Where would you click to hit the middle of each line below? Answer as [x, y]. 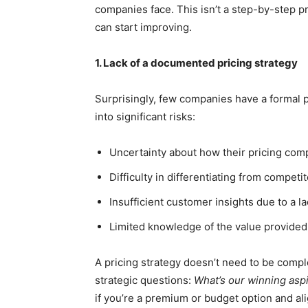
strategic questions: [144, 280]
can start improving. [143, 27]
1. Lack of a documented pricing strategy [196, 63]
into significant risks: [145, 117]
